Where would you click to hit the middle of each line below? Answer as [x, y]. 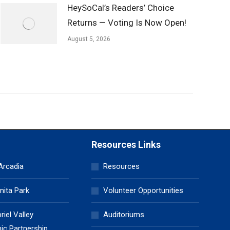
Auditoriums [124, 215]
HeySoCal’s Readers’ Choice [121, 8]
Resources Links [126, 145]
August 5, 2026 [89, 39]
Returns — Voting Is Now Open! [127, 23]
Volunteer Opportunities [143, 190]
